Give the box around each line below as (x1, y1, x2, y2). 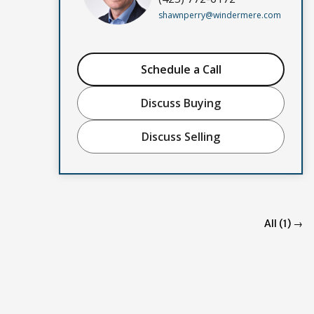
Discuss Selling (142, 128, 220, 144)
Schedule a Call (140, 61, 221, 77)
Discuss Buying (141, 95, 221, 111)
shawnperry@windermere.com (158, 9, 281, 21)
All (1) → (264, 217, 303, 230)
